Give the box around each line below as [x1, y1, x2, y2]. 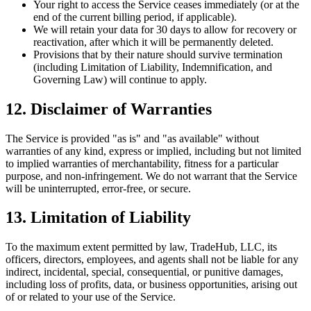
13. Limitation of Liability [6, 208, 191, 227]
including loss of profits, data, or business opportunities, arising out [6, 278, 297, 291]
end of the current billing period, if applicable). [33, 10, 237, 23]
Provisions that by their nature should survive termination [33, 48, 283, 60]
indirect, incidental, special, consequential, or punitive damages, [6, 266, 283, 278]
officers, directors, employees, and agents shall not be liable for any [6, 253, 299, 266]
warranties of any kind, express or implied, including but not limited [6, 144, 301, 157]
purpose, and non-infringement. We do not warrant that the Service [6, 169, 297, 182]
